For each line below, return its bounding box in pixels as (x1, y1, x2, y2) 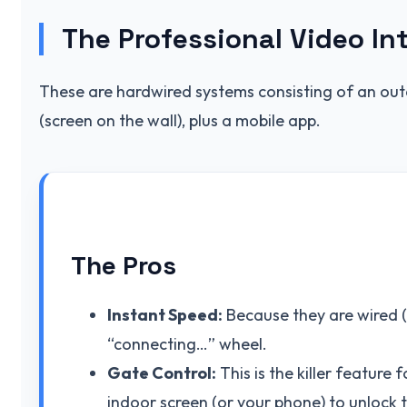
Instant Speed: (107, 303, 223, 325)
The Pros (71, 248, 176, 282)
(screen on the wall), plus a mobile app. (39, 109, 321, 131)
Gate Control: (107, 362, 216, 383)
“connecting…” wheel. (107, 333, 267, 354)
